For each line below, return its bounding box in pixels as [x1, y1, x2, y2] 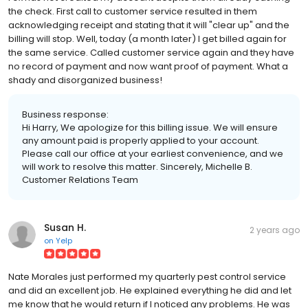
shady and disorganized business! [8, 73, 162, 87]
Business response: [22, 107, 109, 121]
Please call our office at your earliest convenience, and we [22, 146, 283, 160]
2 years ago [250, 223, 300, 236]
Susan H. [44, 220, 86, 234]
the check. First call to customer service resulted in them [8, 4, 257, 18]
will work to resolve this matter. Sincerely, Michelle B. [22, 159, 252, 173]
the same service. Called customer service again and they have [8, 45, 294, 59]
